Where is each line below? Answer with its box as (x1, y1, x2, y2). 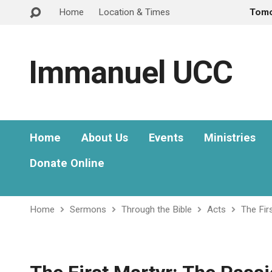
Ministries (204, 131, 256, 144)
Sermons (70, 204, 106, 215)
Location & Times (98, 7, 170, 18)
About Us (81, 131, 128, 144)
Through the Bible (121, 204, 192, 215)
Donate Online (30, 157, 104, 169)
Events (149, 131, 183, 144)
